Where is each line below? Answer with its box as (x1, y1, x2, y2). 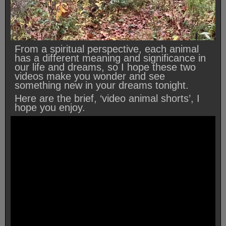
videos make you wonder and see (15, 70, 165, 82)
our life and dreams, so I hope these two (15, 61, 196, 73)
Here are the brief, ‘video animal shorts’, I (15, 92, 200, 104)
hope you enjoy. (15, 101, 85, 113)
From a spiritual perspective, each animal (15, 43, 199, 54)
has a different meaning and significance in (15, 52, 206, 64)
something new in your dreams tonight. (15, 79, 192, 91)
